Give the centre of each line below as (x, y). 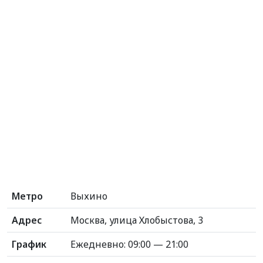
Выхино (89, 196)
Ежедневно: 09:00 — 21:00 (129, 244)
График (29, 244)
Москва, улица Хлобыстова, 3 (137, 220)
